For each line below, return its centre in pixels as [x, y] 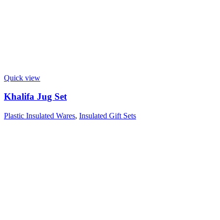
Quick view [22, 78]
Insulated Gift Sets [108, 115]
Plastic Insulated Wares [40, 115]
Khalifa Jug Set [35, 97]
